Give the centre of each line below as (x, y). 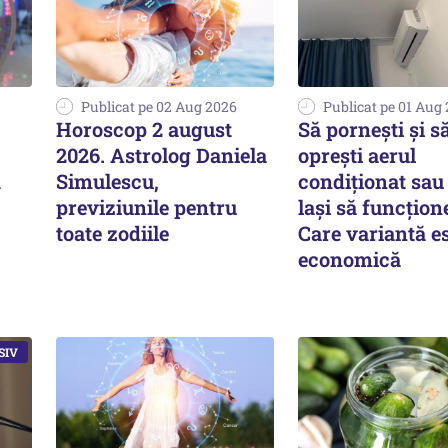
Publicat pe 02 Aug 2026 (159, 106)
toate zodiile (112, 232)
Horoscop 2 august (144, 128)
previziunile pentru (146, 206)
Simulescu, (107, 180)
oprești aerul (357, 154)
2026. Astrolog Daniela (161, 154)
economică (349, 258)
